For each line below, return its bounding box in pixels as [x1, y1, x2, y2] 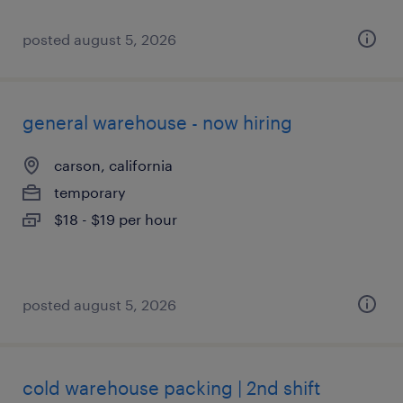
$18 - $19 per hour [54, 210, 177, 228]
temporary [54, 184, 126, 201]
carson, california [54, 157, 173, 174]
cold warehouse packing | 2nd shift [22, 377, 320, 399]
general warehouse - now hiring [22, 112, 292, 133]
